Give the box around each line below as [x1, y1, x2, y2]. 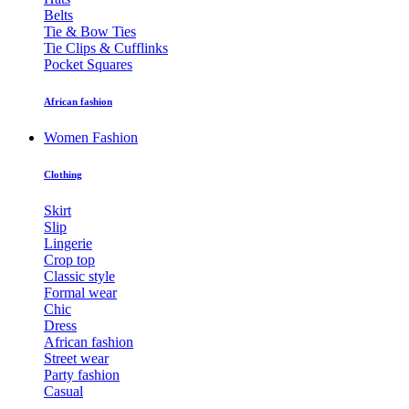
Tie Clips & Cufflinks [44, 40, 168, 57]
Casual [44, 383, 83, 399]
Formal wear [44, 284, 117, 300]
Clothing [44, 168, 82, 180]
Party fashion [44, 366, 120, 383]
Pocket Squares [44, 57, 132, 73]
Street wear [44, 350, 109, 366]
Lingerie [44, 235, 92, 251]
